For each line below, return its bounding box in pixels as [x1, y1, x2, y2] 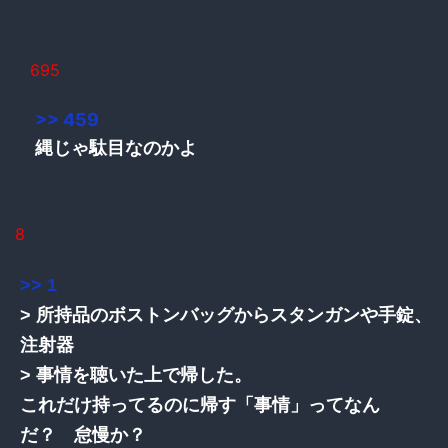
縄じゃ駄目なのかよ [35, 136, 197, 158]
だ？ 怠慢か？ [20, 424, 146, 445]
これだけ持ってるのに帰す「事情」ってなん [20, 394, 380, 415]
